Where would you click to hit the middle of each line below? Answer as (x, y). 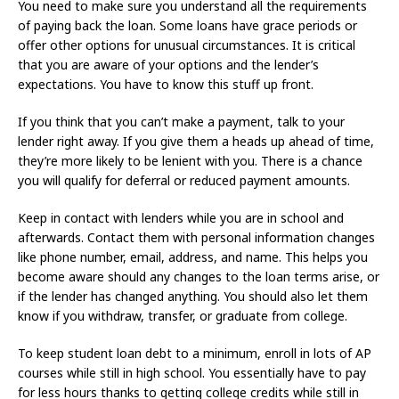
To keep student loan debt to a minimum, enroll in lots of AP (195, 353)
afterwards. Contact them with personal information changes (196, 237)
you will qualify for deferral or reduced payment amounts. (184, 180)
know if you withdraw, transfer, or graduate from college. (183, 315)
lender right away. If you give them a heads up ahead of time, (196, 141)
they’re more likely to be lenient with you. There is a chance (190, 160)
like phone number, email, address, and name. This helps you (193, 256)
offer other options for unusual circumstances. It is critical (187, 45)
